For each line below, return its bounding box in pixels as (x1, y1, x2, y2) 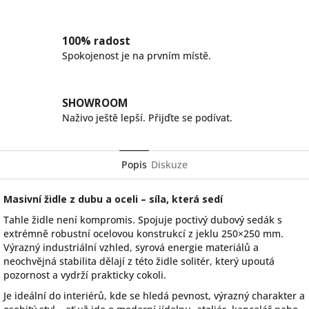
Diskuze (151, 157, 188, 171)
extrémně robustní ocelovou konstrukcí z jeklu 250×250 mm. (3, 226, 283, 240)
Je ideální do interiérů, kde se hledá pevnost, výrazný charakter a (3, 288, 305, 302)
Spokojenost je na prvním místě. (62, 49, 211, 63)
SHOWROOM (62, 96, 128, 111)
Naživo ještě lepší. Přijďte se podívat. (62, 111, 232, 125)
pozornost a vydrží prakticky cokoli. (3, 268, 166, 281)
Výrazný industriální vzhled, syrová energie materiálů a (3, 240, 259, 254)
